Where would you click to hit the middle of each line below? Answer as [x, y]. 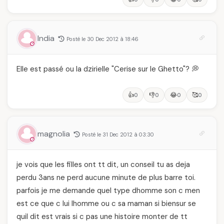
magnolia [55, 134]
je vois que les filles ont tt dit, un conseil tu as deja [103, 164]
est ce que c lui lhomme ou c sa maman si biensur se [106, 203]
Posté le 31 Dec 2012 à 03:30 [118, 134]
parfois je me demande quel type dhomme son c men [108, 190]
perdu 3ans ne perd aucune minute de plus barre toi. [106, 177]
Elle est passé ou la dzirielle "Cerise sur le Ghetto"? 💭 [108, 69]
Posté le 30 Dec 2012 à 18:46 [102, 39]
